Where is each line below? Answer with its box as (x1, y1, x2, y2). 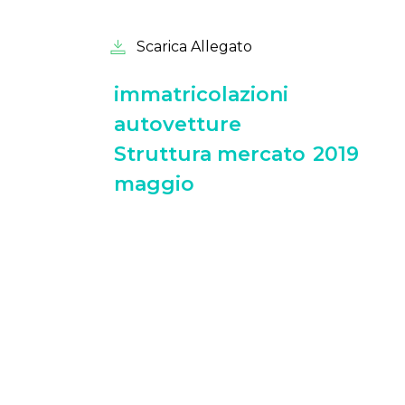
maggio (114, 172, 194, 196)
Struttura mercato (114, 142, 306, 166)
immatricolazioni (114, 82, 288, 107)
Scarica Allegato (126, 38, 252, 55)
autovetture (114, 112, 241, 137)
